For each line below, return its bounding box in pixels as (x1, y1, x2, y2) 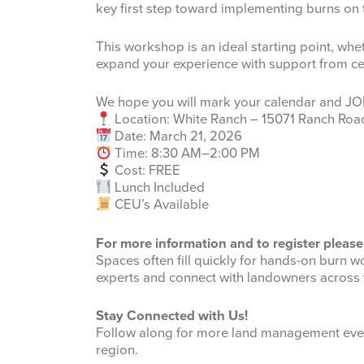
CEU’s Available (111, 197, 210, 214)
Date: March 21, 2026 (111, 128, 243, 145)
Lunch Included (111, 180, 206, 197)
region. (96, 341, 138, 358)
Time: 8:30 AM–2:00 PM (111, 145, 261, 162)
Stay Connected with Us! (96, 307, 248, 324)
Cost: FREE (111, 162, 181, 180)
